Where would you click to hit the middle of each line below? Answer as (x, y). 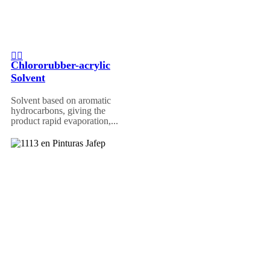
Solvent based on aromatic (61, 100)
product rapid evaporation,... (64, 121)
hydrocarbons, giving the (58, 110)
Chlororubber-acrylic (61, 65)
